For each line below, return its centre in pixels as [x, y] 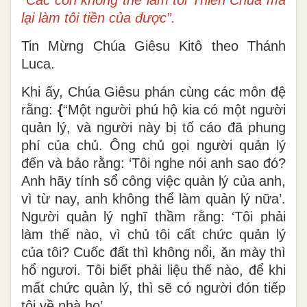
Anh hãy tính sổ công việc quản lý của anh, [153, 181]
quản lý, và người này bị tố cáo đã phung [153, 127]
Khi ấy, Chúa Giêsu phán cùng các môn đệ [153, 91]
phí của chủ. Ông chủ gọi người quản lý [153, 145]
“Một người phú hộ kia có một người [174, 109]
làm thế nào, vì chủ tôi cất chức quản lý [153, 234]
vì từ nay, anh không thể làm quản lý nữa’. [153, 198]
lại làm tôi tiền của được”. [98, 17]
